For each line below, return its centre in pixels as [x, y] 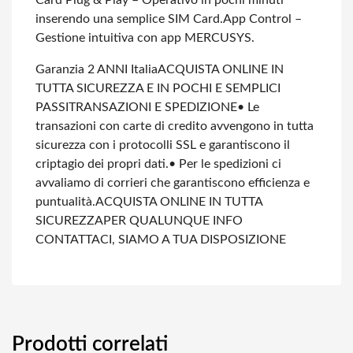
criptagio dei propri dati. [102, 164]
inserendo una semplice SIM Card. [129, 19]
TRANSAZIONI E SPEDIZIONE [153, 107]
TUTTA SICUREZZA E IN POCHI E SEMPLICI [158, 88]
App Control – [262, 19]
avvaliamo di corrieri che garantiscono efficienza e [173, 183]
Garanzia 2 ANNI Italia [97, 69]
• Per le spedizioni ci [225, 164]
